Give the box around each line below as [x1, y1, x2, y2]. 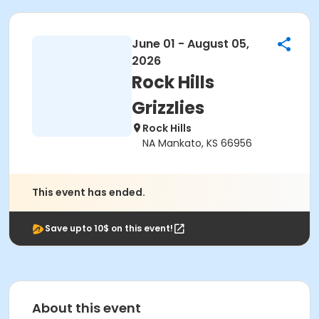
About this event [32, 299, 141, 317]
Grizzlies [132, 96, 204, 120]
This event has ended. [32, 185, 145, 199]
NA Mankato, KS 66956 [142, 136, 252, 150]
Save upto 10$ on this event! [45, 222, 173, 234]
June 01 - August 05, [132, 36, 249, 52]
